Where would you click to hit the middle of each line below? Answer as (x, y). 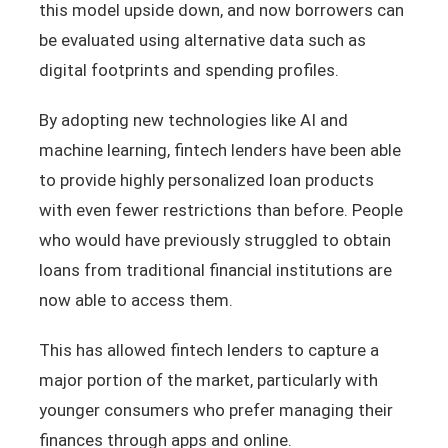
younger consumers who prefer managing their (215, 409)
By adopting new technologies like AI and (193, 119)
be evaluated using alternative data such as (202, 39)
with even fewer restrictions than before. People (220, 209)
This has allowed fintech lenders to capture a (208, 349)
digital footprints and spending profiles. (188, 69)
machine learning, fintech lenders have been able (219, 149)
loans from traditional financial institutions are (215, 269)
